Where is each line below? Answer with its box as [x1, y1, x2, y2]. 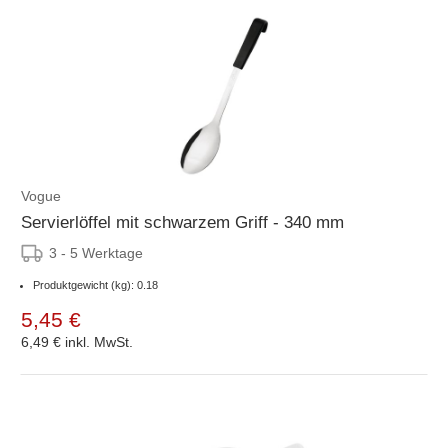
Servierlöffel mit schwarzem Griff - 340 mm [21, 212, 344, 232]
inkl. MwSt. [65, 333, 133, 350]
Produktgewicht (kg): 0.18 [33, 278, 158, 291]
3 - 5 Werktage [49, 244, 143, 261]
